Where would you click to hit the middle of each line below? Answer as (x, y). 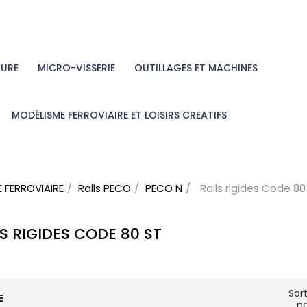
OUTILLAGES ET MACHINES (196, 68)
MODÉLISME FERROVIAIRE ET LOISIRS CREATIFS (119, 115)
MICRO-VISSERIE (76, 68)
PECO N (164, 188)
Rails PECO (105, 188)
